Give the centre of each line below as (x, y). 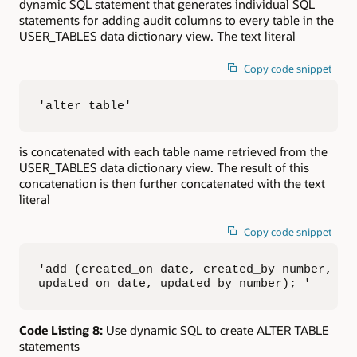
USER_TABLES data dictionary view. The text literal (157, 36)
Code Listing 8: (61, 330)
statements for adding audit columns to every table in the (177, 20)
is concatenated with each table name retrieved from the (173, 152)
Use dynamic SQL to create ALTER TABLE (216, 330)
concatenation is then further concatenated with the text (172, 184)
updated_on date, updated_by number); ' (175, 283)
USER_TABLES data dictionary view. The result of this (164, 168)
